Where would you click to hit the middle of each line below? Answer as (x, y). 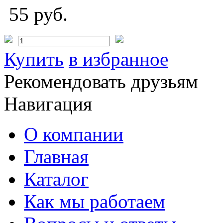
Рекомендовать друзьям (101, 81)
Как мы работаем (95, 201)
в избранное (118, 59)
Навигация (48, 104)
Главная (56, 156)
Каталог (56, 179)
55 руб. (43, 14)
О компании (74, 134)
